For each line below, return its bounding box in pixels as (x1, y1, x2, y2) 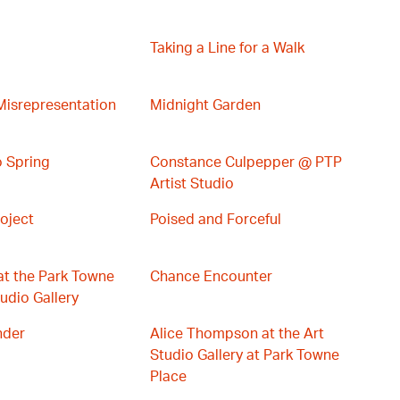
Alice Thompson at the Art (150, 327, 324, 341)
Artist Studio (150, 177, 234, 191)
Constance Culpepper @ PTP (150, 155, 342, 170)
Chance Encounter (150, 270, 272, 284)
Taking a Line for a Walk (150, 41, 304, 55)
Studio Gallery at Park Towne (150, 348, 339, 362)
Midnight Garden (150, 98, 261, 112)
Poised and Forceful (150, 212, 281, 227)
